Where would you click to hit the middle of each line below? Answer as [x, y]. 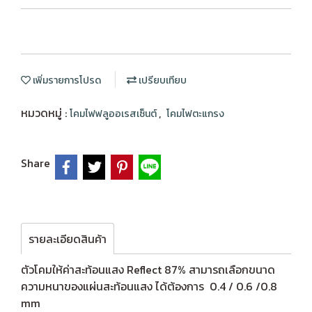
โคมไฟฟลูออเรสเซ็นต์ [114, 114]
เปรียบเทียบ [162, 80]
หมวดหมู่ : [45, 113]
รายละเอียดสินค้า [68, 239]
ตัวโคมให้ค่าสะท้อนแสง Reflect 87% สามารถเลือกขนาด [148, 270]
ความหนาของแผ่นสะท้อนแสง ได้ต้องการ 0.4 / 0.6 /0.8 [149, 286]
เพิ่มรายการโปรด [66, 80]
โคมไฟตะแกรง [195, 114]
